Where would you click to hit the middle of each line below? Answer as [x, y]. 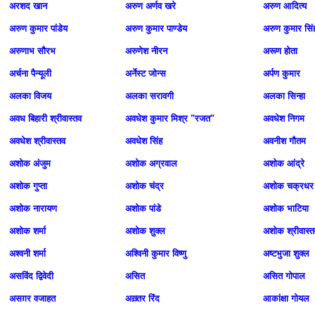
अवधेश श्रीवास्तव [37, 141]
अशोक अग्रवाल [151, 163]
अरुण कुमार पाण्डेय [156, 28]
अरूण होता [280, 51]
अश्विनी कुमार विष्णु [156, 253]
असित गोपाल [284, 276]
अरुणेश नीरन [146, 51]
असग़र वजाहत [32, 298]
